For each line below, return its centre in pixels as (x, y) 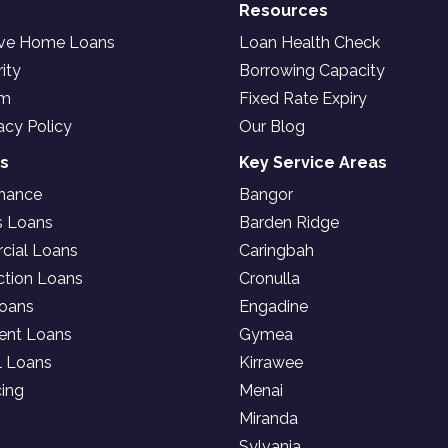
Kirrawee (271, 362)
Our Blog (272, 126)
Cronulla (269, 278)
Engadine (273, 306)
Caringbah (276, 250)
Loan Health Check (309, 42)
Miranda (268, 418)
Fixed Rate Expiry (303, 98)
